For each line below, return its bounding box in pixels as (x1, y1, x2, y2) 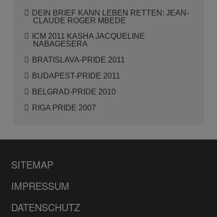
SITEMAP (11, 157, 54, 171)
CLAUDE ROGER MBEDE (33, 16, 126, 25)
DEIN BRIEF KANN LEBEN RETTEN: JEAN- (31, 8, 189, 17)
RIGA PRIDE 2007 (31, 103, 96, 112)
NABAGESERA (33, 39, 88, 48)
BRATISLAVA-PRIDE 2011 (31, 55, 125, 64)
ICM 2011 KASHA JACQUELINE (31, 31, 145, 40)
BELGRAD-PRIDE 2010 (31, 87, 116, 96)
